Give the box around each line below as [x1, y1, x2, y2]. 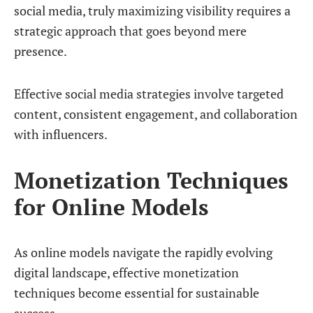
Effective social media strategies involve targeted [14, 85, 284, 102]
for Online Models [14, 191, 208, 221]
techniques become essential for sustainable [14, 284, 259, 301]
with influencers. [14, 126, 108, 143]
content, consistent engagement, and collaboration [14, 105, 298, 122]
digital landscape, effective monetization [14, 264, 239, 281]
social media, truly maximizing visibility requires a [14, 2, 291, 19]
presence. [14, 43, 67, 59]
